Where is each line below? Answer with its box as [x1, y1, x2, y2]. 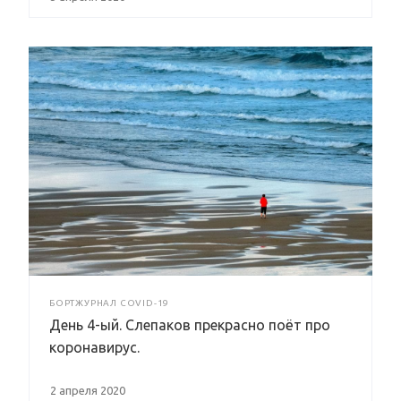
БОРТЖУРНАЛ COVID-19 [49, 297, 170, 308]
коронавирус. [49, 338, 140, 355]
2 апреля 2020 [50, 383, 125, 397]
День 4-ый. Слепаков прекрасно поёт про [49, 316, 330, 333]
